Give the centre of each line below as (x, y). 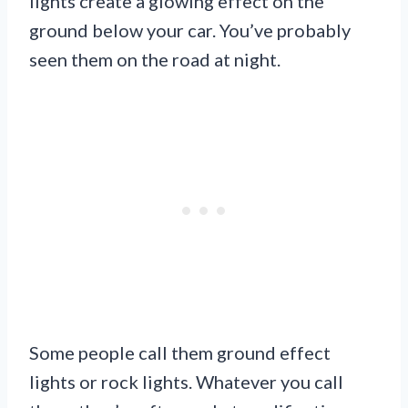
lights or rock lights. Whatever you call (186, 381)
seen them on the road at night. (155, 59)
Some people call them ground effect (180, 352)
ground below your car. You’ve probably (190, 30)
